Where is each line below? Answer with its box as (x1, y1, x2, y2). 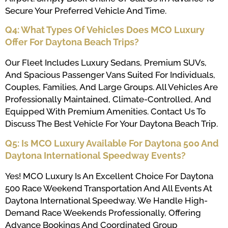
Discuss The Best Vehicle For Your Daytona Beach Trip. (5, 119, 218, 129)
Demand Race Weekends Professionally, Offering (5, 207, 201, 218)
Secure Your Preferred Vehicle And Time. (5, 5, 166, 16)
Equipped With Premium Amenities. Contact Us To (5, 106, 206, 117)
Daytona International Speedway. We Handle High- (5, 195, 208, 206)
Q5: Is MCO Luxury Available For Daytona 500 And (5, 137, 219, 149)
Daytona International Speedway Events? (5, 150, 186, 161)
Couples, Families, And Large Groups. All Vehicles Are (5, 82, 218, 93)
